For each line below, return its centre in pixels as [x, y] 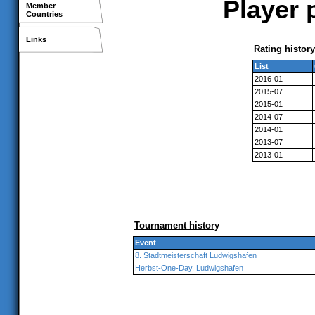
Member [41, 6]
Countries [44, 14]
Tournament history [177, 225]
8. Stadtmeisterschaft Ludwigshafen [196, 255]
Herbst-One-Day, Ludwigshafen [189, 268]
